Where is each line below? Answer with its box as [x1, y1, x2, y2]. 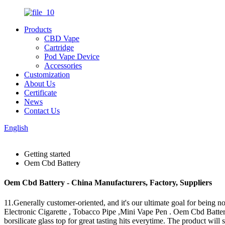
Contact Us [24, 106, 60, 115]
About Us [24, 79, 55, 88]
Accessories [44, 61, 82, 70]
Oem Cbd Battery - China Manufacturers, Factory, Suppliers [4, 178, 212, 187]
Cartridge [44, 43, 74, 52]
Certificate [24, 88, 57, 97]
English [4, 124, 28, 132]
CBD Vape [44, 34, 79, 43]
